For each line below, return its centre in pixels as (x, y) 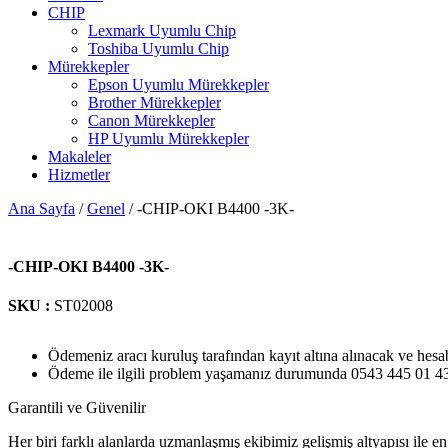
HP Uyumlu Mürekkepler (168, 139)
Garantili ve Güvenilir (77, 407)
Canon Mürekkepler (151, 121)
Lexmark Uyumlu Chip (162, 31)
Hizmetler (79, 175)
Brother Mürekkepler (154, 103)
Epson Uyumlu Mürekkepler (178, 85)
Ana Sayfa (41, 209)
